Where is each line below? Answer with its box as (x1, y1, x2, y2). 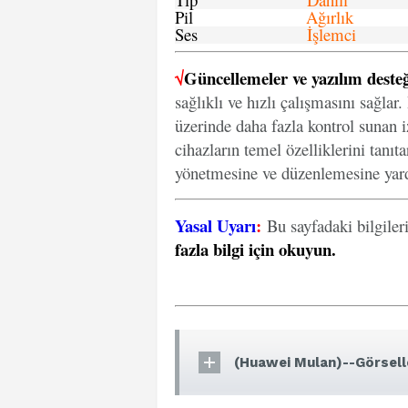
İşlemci (307, 23, 356, 46)
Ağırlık (306, 5, 353, 28)
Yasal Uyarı (175, 213, 256, 238)
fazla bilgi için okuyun (175, 237, 331, 261)
